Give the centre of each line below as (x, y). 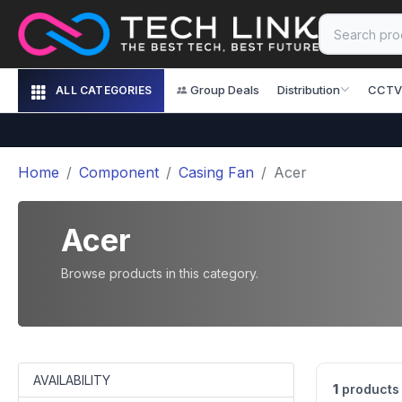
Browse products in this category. (160, 273)
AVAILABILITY (72, 380)
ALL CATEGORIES (104, 90)
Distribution (309, 89)
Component (119, 172)
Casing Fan (216, 172)
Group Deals (225, 89)
